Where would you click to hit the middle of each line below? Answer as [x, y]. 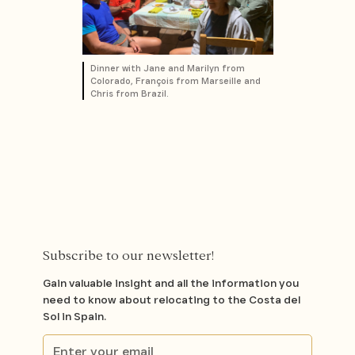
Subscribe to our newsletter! [129, 255]
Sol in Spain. [75, 316]
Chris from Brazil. [129, 93]
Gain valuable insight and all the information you [171, 282]
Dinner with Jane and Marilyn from [167, 68]
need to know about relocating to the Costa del [172, 299]
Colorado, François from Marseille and [175, 80]
